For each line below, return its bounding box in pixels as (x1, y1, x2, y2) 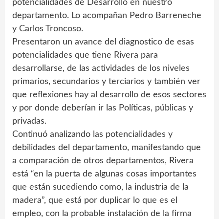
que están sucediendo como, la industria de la (12, 183, 189, 192)
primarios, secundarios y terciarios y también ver (12, 77, 200, 86)
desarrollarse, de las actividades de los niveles (12, 64, 190, 73)
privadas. (12, 117, 46, 126)
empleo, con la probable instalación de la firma (12, 209, 192, 218)
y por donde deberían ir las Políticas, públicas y (12, 104, 193, 112)
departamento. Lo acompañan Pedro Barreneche (12, 11, 201, 20)
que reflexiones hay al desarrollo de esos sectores (12, 90, 206, 99)
